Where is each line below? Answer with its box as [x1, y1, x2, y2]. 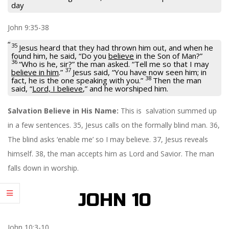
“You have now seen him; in [112, 66, 207, 77]
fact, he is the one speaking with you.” [11, 75, 145, 85]
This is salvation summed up [121, 105, 217, 116]
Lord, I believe [32, 83, 83, 94]
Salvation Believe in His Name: [8, 105, 121, 116]
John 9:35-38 [8, 22, 49, 32]
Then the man [153, 75, 201, 85]
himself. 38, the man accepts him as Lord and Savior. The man [8, 148, 214, 158]
